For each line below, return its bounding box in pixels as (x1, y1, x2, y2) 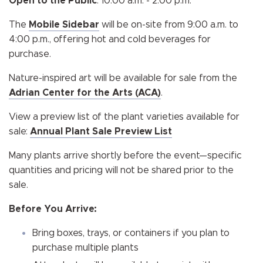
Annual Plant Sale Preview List (30, 127, 172, 136)
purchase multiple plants (32, 243, 139, 252)
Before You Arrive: (9, 204, 97, 214)
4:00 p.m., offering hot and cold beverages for (9, 35, 211, 44)
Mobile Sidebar (29, 20, 99, 29)
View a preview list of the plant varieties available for (9, 112, 240, 122)
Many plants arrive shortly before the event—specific (9, 151, 242, 160)
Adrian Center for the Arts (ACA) (9, 88, 161, 97)
